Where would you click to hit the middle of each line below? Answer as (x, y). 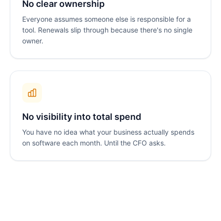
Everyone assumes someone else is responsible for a (107, 19)
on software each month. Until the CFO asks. (94, 143)
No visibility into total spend (82, 117)
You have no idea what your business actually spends (108, 132)
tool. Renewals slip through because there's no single (107, 30)
